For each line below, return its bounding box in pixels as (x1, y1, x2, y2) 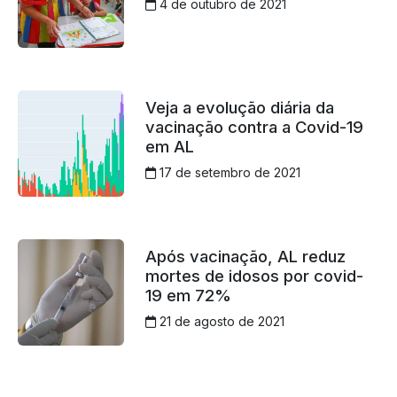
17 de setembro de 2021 (155, 165, 300, 181)
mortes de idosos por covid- (144, 266, 363, 286)
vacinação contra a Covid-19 (144, 117, 363, 137)
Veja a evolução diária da (144, 97, 334, 118)
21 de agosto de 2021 (155, 314, 284, 330)
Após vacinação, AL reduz (144, 246, 346, 267)
